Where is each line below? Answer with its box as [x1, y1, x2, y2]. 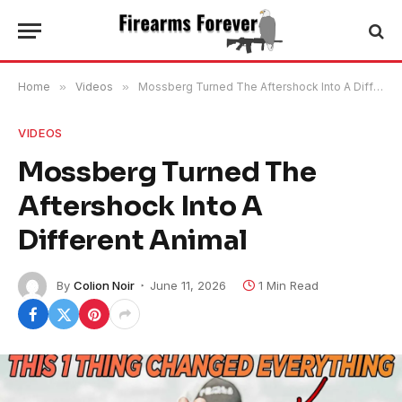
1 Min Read [258, 277, 319, 293]
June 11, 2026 [150, 277, 226, 293]
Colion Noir [74, 277, 135, 293]
